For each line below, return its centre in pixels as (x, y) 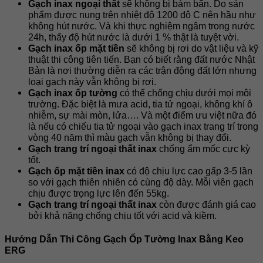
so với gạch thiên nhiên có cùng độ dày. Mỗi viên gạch (141, 182)
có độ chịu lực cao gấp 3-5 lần (188, 171)
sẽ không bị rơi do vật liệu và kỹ (191, 48)
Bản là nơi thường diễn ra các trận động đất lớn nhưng (142, 70)
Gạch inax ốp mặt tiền (76, 48)
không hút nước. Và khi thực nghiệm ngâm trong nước (141, 26)
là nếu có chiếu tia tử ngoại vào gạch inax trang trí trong (143, 126)
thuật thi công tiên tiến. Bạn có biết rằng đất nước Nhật (141, 59)
